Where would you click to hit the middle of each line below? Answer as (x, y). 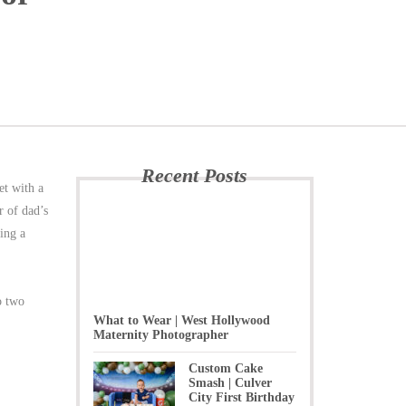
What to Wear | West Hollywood (181, 320)
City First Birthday (241, 397)
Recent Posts (195, 175)
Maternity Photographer (160, 335)
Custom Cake (225, 368)
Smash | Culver (230, 383)
